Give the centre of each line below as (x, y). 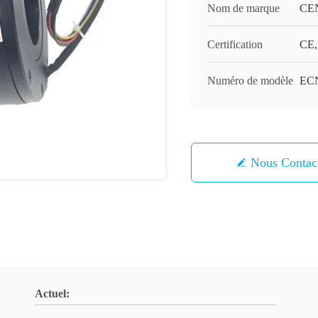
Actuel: (52, 294)
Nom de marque (243, 8)
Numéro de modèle (250, 81)
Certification (235, 44)
